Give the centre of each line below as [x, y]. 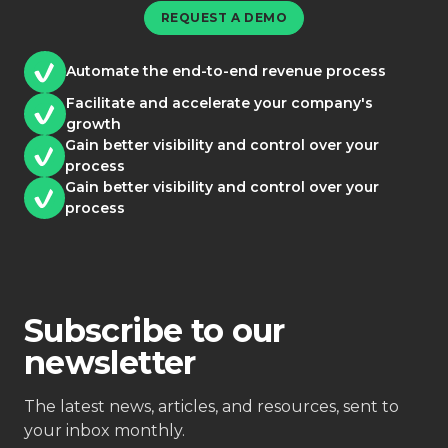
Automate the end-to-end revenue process [226, 71]
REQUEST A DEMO [224, 17]
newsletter [110, 362]
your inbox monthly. [104, 430]
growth [93, 123]
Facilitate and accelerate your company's [219, 102]
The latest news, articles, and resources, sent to [211, 406]
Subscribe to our [154, 330]
